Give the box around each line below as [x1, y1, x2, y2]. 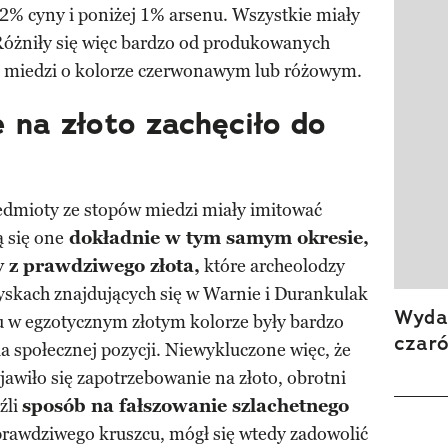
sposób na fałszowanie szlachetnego [22, 395, 349, 418]
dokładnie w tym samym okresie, [64, 227, 369, 250]
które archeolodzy [200, 255, 345, 278]
